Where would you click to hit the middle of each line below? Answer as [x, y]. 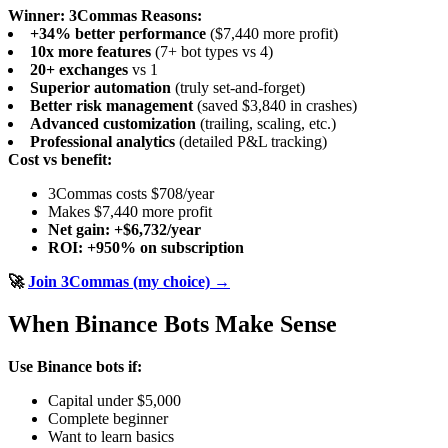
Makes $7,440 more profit [130, 211]
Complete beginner [108, 418]
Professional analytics [102, 141]
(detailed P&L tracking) [251, 141]
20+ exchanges [79, 69]
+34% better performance [118, 33]
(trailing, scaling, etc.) [266, 123]
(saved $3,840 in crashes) [275, 105]
